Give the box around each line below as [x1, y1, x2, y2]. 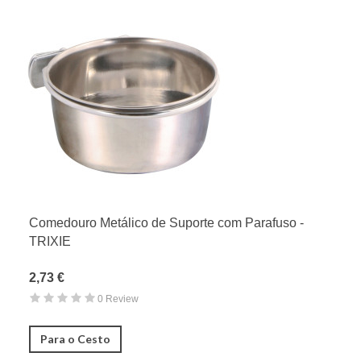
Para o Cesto [40, 331, 110, 346]
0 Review [98, 293, 139, 305]
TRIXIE [29, 234, 71, 248]
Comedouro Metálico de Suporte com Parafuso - [29, 215, 304, 230]
